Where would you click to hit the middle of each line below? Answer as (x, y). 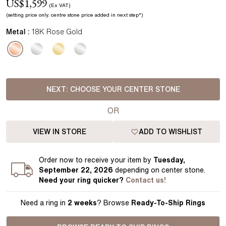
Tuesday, (169, 160)
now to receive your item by (107, 160)
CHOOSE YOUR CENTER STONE (125, 89)
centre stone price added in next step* (95, 15)
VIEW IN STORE (60, 132)
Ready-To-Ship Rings (168, 203)
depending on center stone (160, 170)
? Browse (113, 203)
